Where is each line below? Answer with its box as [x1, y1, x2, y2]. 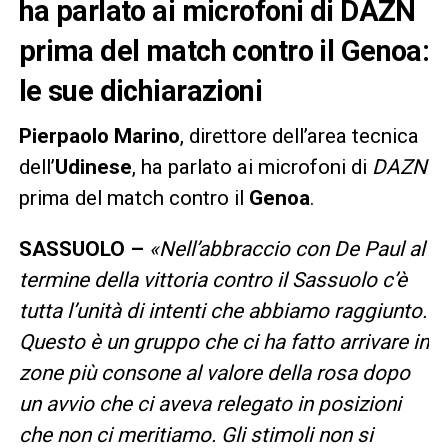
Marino [113, 124, 180, 149]
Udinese [54, 155, 132, 180]
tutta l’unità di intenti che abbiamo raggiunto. [18, 299, 427, 324]
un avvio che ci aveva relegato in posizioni [18, 392, 401, 417]
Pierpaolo [18, 124, 109, 149]
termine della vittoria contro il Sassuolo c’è [18, 268, 407, 293]
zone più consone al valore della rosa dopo [18, 361, 410, 386]
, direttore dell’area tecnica [179, 124, 419, 149]
